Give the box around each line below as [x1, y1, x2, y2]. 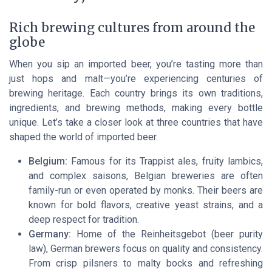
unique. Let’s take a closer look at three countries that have [9, 117, 263, 129]
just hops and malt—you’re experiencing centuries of [9, 73, 263, 85]
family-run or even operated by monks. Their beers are [29, 185, 263, 197]
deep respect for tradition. [29, 214, 139, 226]
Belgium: [29, 155, 67, 168]
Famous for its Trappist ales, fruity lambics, [67, 155, 263, 168]
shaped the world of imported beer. [9, 131, 158, 143]
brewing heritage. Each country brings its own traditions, [9, 87, 263, 100]
